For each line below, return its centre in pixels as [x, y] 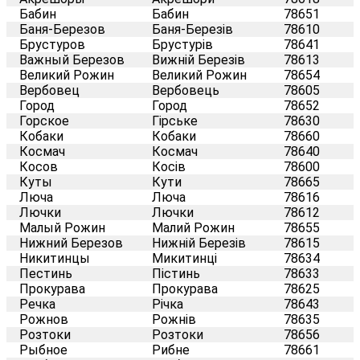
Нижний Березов [71, 243]
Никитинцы [55, 258]
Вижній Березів [198, 59]
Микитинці [184, 258]
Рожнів [174, 319]
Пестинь [46, 273]
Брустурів [182, 44]
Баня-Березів [192, 29]
